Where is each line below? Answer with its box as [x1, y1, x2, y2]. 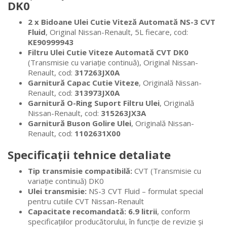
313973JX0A [74, 88, 120, 98]
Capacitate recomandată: [28, 206, 126, 217]
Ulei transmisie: [28, 186, 87, 197]
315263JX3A [101, 108, 146, 119]
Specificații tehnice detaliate [8, 147, 171, 163]
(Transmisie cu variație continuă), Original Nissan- [28, 57, 198, 68]
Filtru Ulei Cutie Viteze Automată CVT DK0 [28, 47, 188, 58]
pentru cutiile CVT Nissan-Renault [28, 196, 144, 207]
